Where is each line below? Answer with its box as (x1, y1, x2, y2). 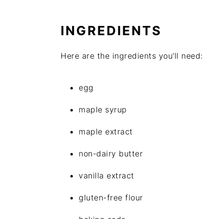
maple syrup (79, 105, 127, 114)
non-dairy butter (79, 149, 143, 158)
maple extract (79, 127, 133, 136)
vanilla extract (79, 171, 134, 180)
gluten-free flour (79, 193, 143, 202)
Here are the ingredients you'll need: (61, 51, 203, 61)
